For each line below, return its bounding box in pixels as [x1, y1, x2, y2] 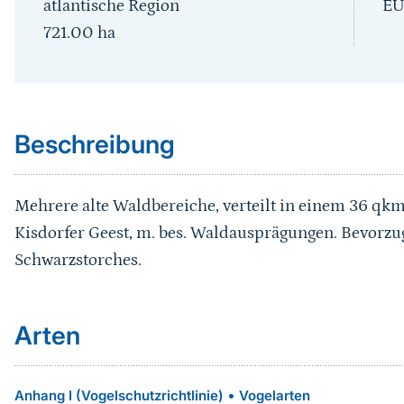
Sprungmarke [18, 64, 121, 83]
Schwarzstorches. [14, 251, 142, 270]
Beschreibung [14, 129, 175, 160]
